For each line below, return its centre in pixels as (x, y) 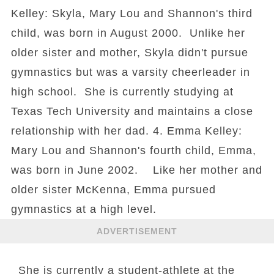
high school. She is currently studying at (122, 92)
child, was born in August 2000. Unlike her (128, 33)
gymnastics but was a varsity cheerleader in (130, 72)
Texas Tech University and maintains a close (132, 112)
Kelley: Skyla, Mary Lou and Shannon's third (131, 14)
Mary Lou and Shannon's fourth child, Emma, (133, 151)
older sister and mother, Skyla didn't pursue (129, 53)
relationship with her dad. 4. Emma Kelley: (126, 131)
